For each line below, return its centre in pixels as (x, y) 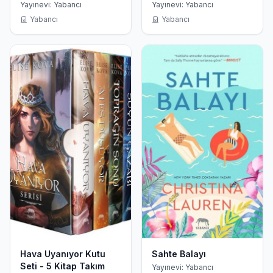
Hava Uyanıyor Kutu (63, 253)
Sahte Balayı (179, 253)
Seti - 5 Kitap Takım (62, 266)
